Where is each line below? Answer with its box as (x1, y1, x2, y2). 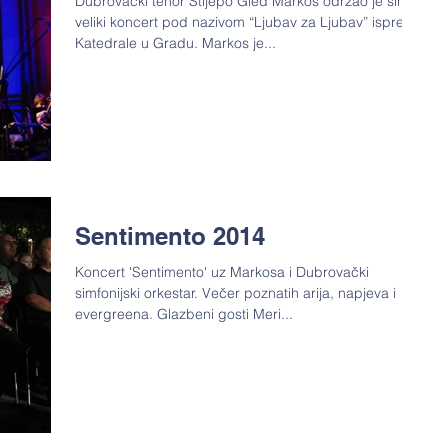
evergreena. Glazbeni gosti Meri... (75, 305, 293, 324)
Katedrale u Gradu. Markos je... (75, 34, 276, 52)
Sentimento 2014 (75, 222, 265, 251)
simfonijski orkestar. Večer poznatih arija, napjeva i (75, 284, 396, 303)
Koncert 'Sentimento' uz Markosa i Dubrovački (75, 263, 129, 282)
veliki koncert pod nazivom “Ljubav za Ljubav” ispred (75, 13, 413, 31)
